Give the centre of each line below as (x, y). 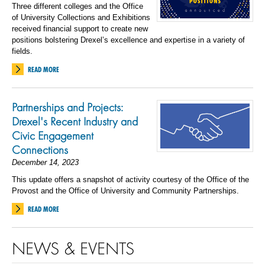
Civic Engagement (53, 135)
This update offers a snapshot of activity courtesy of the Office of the (130, 180)
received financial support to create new (80, 29)
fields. (22, 51)
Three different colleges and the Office (77, 6)
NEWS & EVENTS (73, 248)
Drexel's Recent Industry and (75, 121)
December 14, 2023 (45, 162)
